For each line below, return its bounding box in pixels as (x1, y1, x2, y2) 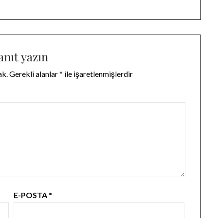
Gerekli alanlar (9, 69, 60, 79)
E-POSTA (14, 190, 49, 200)
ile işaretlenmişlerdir (63, 69, 133, 79)
